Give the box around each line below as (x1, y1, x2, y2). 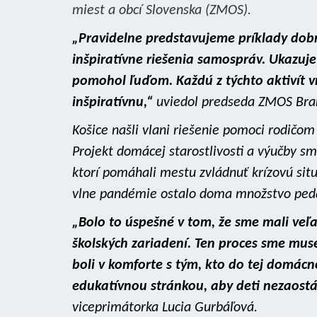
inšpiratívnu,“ (72, 96, 153, 110)
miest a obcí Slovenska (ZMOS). (72, 4, 251, 18)
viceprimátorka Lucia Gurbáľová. (72, 301, 258, 315)
